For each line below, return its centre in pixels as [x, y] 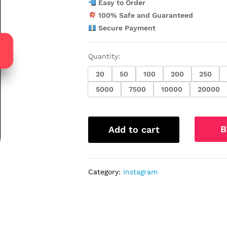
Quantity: [104, 56]
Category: [106, 172]
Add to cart [134, 129]
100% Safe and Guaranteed [145, 15]
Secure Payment [126, 28]
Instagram [141, 172]
